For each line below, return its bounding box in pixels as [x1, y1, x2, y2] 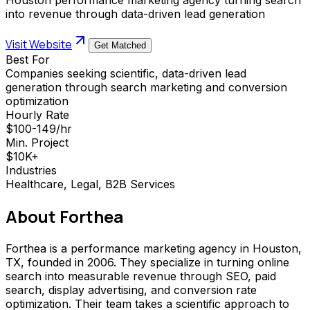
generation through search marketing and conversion [6, 80, 287, 94]
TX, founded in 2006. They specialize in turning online [6, 255, 289, 269]
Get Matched [94, 39, 146, 51]
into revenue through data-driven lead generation [6, 6, 265, 21]
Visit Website [6, 36, 72, 52]
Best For [6, 52, 50, 66]
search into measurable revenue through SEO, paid [6, 268, 276, 283]
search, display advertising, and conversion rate [6, 282, 257, 297]
